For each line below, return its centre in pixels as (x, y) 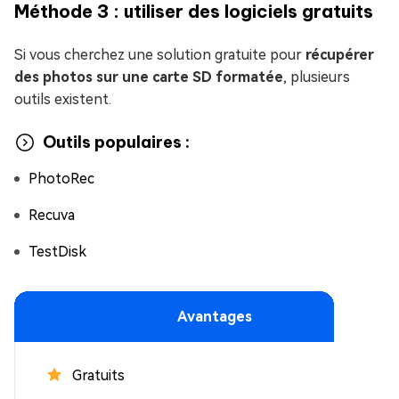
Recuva (52, 215)
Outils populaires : (116, 142)
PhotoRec (61, 178)
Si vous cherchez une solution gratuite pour (160, 54)
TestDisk (57, 251)
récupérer (340, 54)
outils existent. (63, 99)
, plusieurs (317, 77)
